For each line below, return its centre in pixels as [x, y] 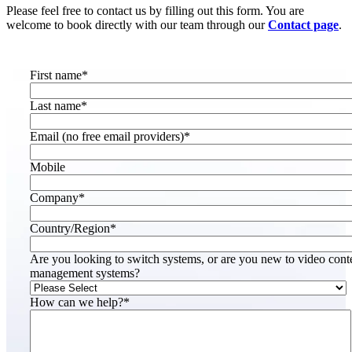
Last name [55, 105]
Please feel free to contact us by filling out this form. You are [155, 10]
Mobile [48, 167]
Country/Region [70, 228]
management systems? [85, 273]
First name [56, 75]
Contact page [303, 24]
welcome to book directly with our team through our [137, 24]
